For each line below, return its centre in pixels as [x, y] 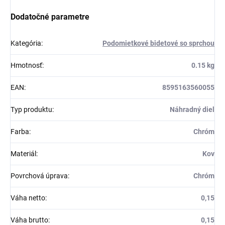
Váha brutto [29, 220]
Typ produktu [31, 109]
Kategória [26, 43]
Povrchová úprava [39, 176]
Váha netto [28, 198]
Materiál [23, 153]
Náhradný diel [192, 109]
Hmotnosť [26, 65]
